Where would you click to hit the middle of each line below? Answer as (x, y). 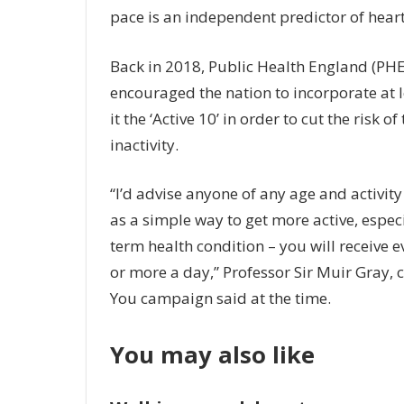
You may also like (212, 354)
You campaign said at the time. (220, 298)
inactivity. (146, 144)
